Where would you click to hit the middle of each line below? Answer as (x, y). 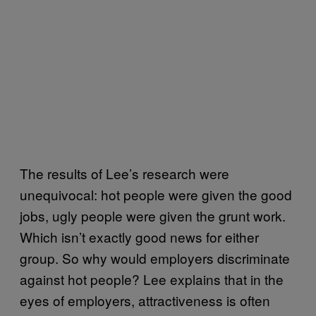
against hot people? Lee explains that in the (152, 279)
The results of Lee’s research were (124, 173)
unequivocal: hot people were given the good (156, 194)
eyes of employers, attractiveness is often (145, 300)
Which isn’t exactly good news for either (139, 236)
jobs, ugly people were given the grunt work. (153, 215)
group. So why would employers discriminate (155, 257)
